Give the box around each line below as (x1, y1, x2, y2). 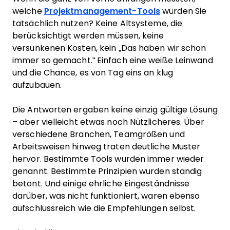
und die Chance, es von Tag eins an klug (12, 68, 173, 77)
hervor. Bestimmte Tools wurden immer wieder (12, 155, 204, 163)
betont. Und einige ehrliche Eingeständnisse (12, 179, 190, 188)
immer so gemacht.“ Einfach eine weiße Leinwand (12, 56, 213, 65)
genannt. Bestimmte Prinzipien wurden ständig (12, 167, 202, 176)
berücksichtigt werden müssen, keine (12, 31, 164, 40)
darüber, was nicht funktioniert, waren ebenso (12, 191, 200, 200)
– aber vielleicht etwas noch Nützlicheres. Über (12, 118, 204, 126)
